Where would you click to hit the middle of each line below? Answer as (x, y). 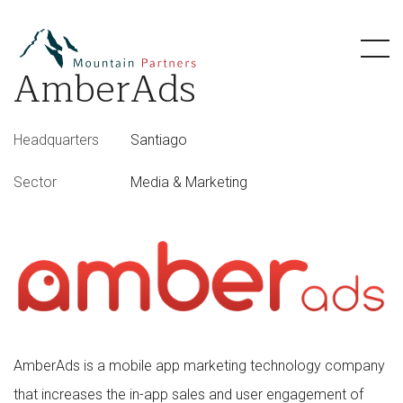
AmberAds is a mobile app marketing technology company (199, 366)
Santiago (159, 140)
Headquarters (56, 140)
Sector (35, 182)
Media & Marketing (189, 182)
